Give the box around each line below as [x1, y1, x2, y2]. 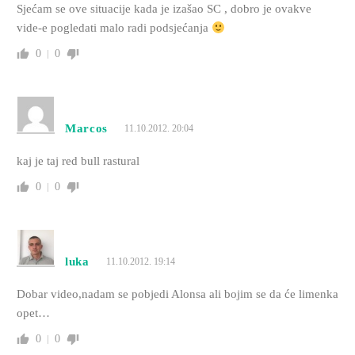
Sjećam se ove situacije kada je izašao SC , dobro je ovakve [16, 2, 311, 16]
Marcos [64, 122, 109, 136]
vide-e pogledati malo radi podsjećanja [16, 21, 212, 35]
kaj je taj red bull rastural [16, 155, 139, 168]
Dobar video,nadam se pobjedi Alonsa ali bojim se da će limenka [16, 288, 338, 301]
